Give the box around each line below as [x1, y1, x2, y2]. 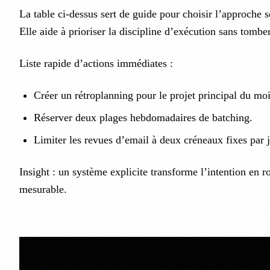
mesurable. [19, 183, 67, 196]
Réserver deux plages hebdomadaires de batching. [34, 111, 253, 124]
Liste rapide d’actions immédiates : [19, 57, 173, 70]
